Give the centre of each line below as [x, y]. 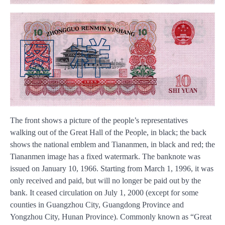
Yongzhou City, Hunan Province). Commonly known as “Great [111, 217]
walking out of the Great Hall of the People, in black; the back [108, 133]
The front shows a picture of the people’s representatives [99, 121]
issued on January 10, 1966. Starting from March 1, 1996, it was [112, 169]
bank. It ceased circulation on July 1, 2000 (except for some [104, 193]
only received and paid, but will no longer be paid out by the [105, 181]
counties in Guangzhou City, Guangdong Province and [97, 205]
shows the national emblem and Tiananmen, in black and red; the [113, 145]
